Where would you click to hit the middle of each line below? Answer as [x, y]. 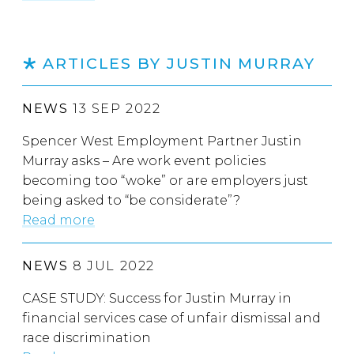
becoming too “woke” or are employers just [165, 181]
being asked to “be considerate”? [131, 201]
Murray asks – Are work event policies [144, 161]
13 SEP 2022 [115, 109]
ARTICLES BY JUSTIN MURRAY [179, 64]
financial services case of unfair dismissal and [171, 318]
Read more [58, 220]
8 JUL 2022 [112, 266]
